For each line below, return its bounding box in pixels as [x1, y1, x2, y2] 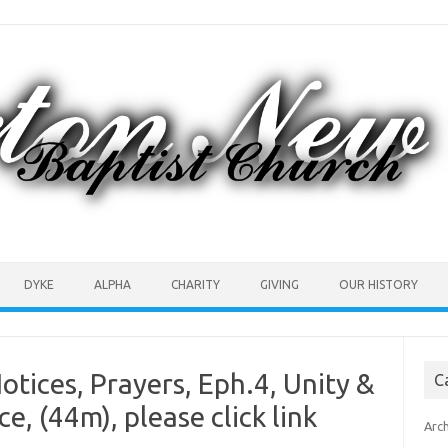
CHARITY [171, 277, 220, 291]
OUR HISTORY [339, 277, 418, 291]
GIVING [260, 277, 299, 291]
